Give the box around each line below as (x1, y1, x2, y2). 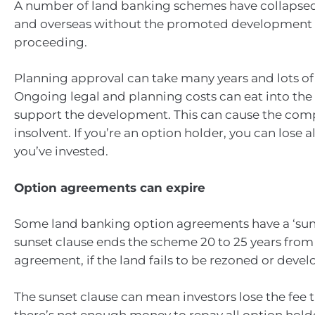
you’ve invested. (14, 144, 108, 158)
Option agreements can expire (14, 180, 205, 195)
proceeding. (14, 34, 87, 49)
